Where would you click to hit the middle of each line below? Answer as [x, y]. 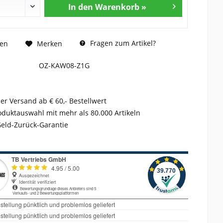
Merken [49, 43]
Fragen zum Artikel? [122, 43]
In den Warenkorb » [108, 7]
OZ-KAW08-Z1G [64, 66]
